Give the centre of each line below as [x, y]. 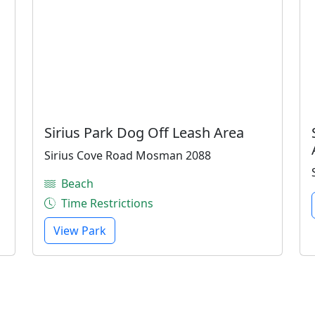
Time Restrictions [107, 203]
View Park [80, 231]
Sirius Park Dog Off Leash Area [144, 133]
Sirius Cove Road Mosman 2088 [128, 155]
